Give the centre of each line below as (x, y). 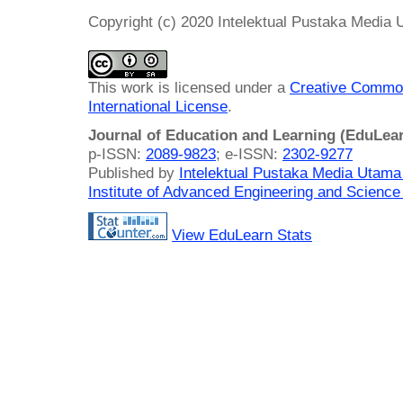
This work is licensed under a (189, 88)
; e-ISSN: (249, 154)
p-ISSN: (117, 154)
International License (158, 107)
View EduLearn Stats (242, 234)
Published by (134, 173)
